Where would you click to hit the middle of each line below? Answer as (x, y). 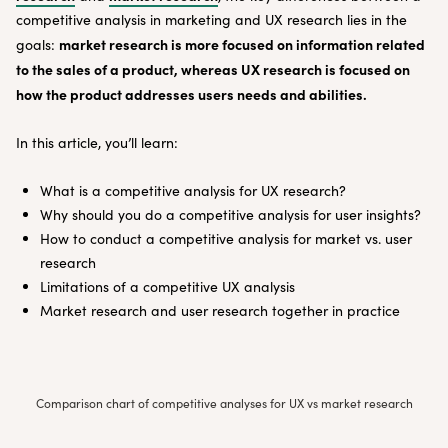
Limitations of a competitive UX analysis (167, 286)
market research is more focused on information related (242, 44)
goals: (37, 44)
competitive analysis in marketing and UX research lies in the (211, 19)
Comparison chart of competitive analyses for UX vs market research (224, 403)
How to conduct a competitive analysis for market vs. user (226, 238)
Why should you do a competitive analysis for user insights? (230, 214)
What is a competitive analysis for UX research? (193, 190)
